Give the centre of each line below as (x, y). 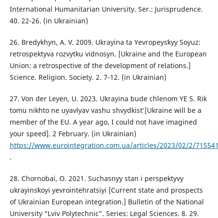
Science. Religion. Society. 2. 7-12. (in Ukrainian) (88, 77)
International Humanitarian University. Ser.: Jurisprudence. (106, 9)
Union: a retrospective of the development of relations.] (100, 65)
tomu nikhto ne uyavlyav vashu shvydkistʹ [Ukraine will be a (105, 110)
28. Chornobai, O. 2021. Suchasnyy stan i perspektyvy (96, 178)
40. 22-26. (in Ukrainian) (49, 20)
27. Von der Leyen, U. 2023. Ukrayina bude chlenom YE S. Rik (108, 98)
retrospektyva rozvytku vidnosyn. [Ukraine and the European (108, 54)
